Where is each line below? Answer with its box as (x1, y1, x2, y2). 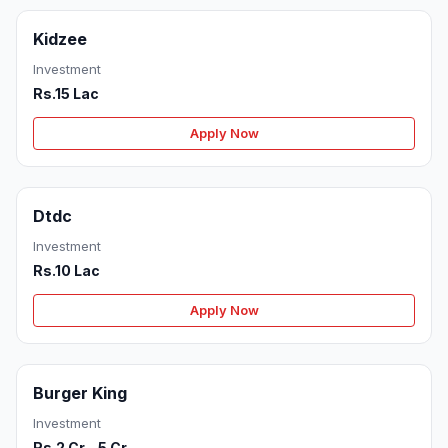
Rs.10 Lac (33, 262, 100, 280)
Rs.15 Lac (33, 85, 99, 103)
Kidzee (33, 29, 87, 50)
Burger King (33, 383, 127, 404)
